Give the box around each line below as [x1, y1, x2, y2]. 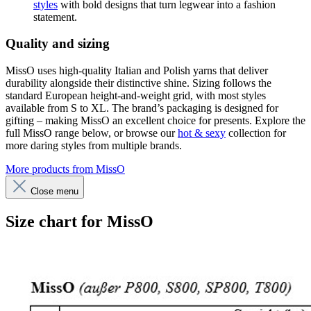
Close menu [28, 186, 78, 197]
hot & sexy [178, 127, 226, 140]
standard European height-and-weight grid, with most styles [6, 90, 266, 102]
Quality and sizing [6, 36, 110, 51]
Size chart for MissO [6, 212, 153, 230]
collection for [226, 127, 286, 140]
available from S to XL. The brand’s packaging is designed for [6, 102, 278, 115]
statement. [33, 10, 77, 23]
